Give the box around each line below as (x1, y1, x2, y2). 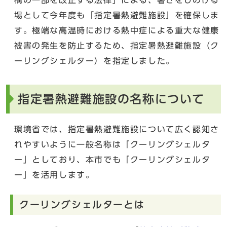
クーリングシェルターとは (19, 199, 145, 209)
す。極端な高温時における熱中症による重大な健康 (14, 26, 219, 34)
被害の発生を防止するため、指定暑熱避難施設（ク (14, 41, 219, 50)
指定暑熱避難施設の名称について (18, 93, 205, 105)
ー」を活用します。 (14, 170, 95, 179)
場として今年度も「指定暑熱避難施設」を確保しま (14, 11, 219, 19)
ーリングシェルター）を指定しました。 (14, 56, 175, 65)
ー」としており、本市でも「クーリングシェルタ (14, 155, 211, 164)
